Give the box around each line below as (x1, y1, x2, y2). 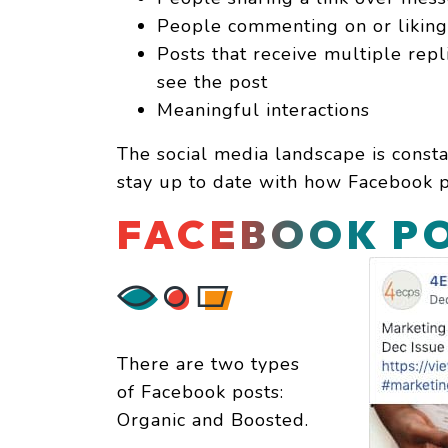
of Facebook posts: (117, 380, 284, 405)
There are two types (117, 352, 300, 377)
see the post (157, 70, 268, 95)
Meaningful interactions (157, 98, 370, 123)
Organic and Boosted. (117, 408, 309, 433)
